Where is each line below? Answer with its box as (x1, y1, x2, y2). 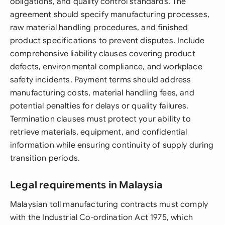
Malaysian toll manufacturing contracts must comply (10, 199, 208, 209)
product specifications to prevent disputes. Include (10, 36, 205, 46)
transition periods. (10, 153, 80, 163)
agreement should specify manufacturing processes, (10, 10, 209, 20)
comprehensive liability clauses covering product (10, 49, 195, 59)
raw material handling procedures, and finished (10, 23, 188, 33)
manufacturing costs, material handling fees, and (10, 88, 194, 98)
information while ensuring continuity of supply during (10, 140, 214, 150)
